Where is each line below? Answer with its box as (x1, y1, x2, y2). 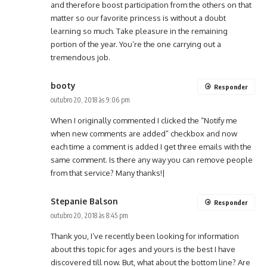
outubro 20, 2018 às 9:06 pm (51, 95, 130, 105)
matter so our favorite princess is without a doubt (51, 13, 226, 23)
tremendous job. (51, 52, 110, 63)
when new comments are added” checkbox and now (51, 129, 237, 139)
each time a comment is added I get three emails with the (51, 142, 252, 152)
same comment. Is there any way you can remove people (51, 155, 253, 165)
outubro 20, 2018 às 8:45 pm (51, 211, 128, 221)
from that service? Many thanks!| (51, 168, 165, 178)
